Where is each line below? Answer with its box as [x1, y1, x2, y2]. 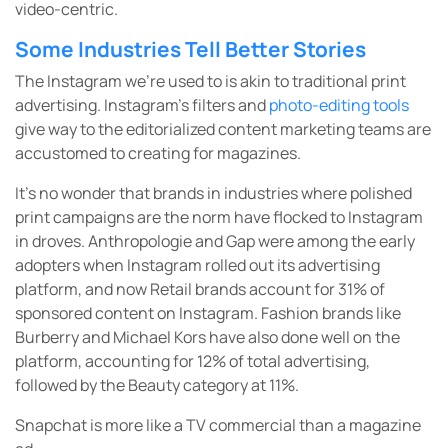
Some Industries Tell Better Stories [15, 35, 366, 64]
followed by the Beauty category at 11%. [15, 374, 299, 397]
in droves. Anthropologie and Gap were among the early [15, 230, 415, 253]
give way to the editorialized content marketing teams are [15, 118, 431, 141]
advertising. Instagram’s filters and [15, 94, 269, 117]
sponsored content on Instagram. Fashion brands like [15, 302, 401, 325]
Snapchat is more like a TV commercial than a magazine [15, 414, 421, 437]
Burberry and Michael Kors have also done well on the [15, 326, 400, 349]
